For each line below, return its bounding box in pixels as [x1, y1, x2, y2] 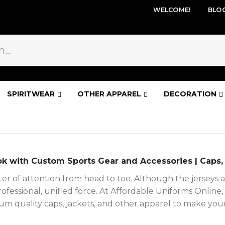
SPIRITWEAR [7, 89, 55, 98]
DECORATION [164, 89, 216, 98]
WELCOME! [153, 6, 191, 14]
